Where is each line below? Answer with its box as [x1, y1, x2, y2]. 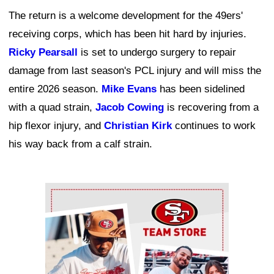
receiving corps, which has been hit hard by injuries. [9, 28, 246, 40]
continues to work [172, 119, 256, 131]
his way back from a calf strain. [9, 138, 152, 150]
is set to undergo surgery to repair [78, 46, 236, 58]
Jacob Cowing [95, 101, 164, 113]
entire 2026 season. [9, 83, 102, 95]
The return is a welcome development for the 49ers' [9, 9, 243, 21]
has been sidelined [157, 83, 245, 95]
